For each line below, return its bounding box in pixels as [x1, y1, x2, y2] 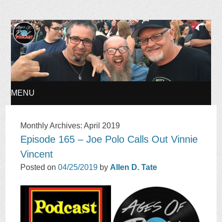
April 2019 [84, 121, 120, 130]
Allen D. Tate [110, 163, 158, 172]
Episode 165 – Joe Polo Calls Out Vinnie [20, 134, 198, 145]
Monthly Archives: [20, 121, 84, 130]
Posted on [20, 163, 58, 172]
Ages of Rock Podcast [30, 23, 187, 41]
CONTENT [14, 160, 54, 168]
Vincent [20, 149, 54, 160]
